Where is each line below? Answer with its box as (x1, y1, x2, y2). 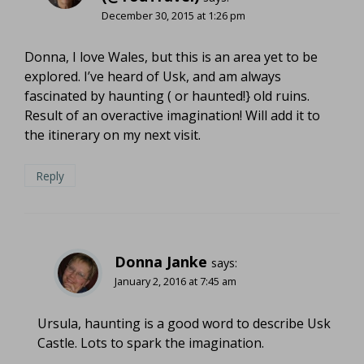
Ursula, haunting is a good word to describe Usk (37, 314, 331, 332)
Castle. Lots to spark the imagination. (37, 333, 264, 352)
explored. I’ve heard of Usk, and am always (24, 67, 281, 85)
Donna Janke (115, 252, 207, 272)
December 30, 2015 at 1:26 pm (102, 7, 245, 23)
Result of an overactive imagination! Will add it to (24, 106, 320, 124)
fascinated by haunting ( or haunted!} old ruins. (24, 86, 310, 105)
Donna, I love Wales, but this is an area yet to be (24, 47, 318, 66)
